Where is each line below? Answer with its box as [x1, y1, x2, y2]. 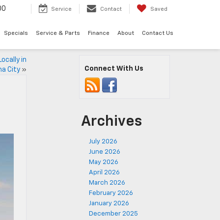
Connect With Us [84, 65, 143, 72]
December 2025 [89, 211, 138, 217]
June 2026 [89, 149, 120, 155]
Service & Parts [36, 30, 80, 37]
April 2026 [89, 169, 120, 176]
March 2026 [89, 180, 125, 186]
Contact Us [142, 30, 173, 37]
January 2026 [89, 200, 129, 207]
